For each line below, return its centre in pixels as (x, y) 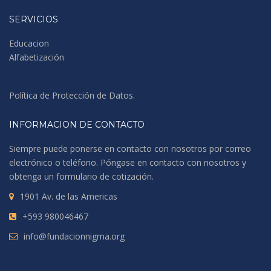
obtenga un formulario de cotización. (81, 177)
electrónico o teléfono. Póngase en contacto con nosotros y (128, 163)
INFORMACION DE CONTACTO (77, 125)
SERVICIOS (34, 20)
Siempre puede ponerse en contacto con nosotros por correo (130, 149)
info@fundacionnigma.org (74, 237)
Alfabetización (37, 57)
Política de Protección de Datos (71, 96)
